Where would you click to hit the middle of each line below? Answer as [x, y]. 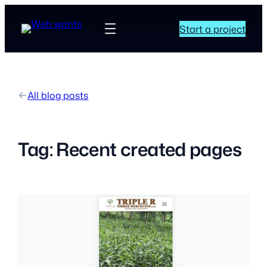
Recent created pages [149, 149]
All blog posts [58, 96]
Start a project [212, 29]
